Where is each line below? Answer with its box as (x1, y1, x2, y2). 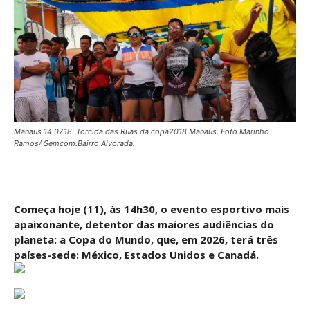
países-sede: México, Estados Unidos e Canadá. (14, 247, 259, 262)
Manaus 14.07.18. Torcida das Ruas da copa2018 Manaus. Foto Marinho (14, 126, 269, 136)
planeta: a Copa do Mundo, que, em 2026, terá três (14, 232, 278, 246)
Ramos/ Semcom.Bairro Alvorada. (14, 138, 135, 148)
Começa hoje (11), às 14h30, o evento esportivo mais (14, 201, 289, 216)
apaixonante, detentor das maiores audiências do (14, 217, 274, 231)
